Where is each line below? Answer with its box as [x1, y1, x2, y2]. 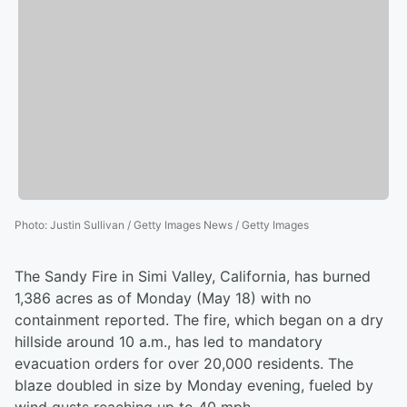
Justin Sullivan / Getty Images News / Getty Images [50, 218, 309, 233]
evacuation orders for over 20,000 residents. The [15, 354, 353, 373]
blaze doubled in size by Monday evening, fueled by [15, 376, 373, 395]
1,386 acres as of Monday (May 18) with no [15, 289, 312, 308]
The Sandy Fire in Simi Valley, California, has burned [15, 267, 371, 286]
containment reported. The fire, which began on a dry [15, 311, 383, 330]
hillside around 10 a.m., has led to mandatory [15, 333, 323, 352]
